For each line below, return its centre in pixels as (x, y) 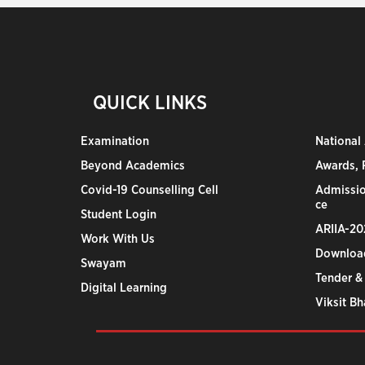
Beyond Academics (133, 165)
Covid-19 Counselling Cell (150, 190)
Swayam (103, 263)
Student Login (119, 214)
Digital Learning (124, 288)
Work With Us (118, 239)
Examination (115, 141)
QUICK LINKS (150, 103)
